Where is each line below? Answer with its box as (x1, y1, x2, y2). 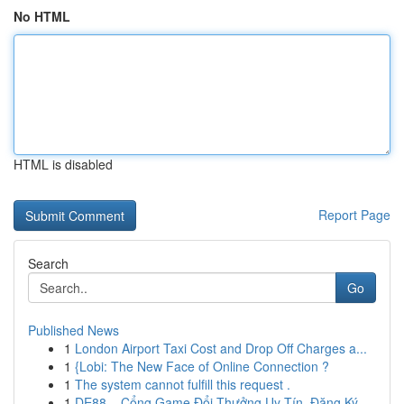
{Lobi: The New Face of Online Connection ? (75, 357, 329, 375)
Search (28, 254, 69, 272)
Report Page (318, 206, 390, 224)
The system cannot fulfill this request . (75, 375, 290, 393)
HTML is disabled (14, 155, 113, 173)
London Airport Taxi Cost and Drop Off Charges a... (75, 339, 367, 357)
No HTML (14, 7, 70, 25)
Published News (28, 321, 119, 339)
